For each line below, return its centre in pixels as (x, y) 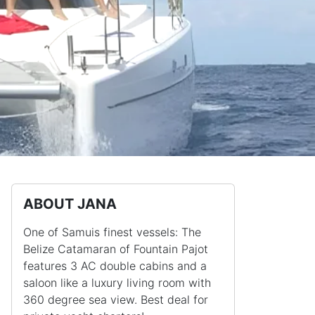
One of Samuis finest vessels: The (112, 232)
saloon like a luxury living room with (117, 283)
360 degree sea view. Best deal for (116, 300)
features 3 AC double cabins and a (117, 266)
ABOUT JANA (70, 204)
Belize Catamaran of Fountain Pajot (116, 249)
